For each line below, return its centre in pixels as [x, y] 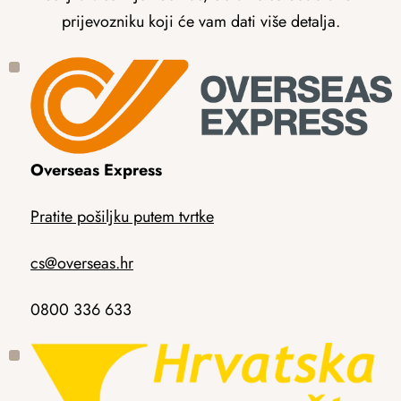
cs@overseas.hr [82, 263]
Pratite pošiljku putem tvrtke [122, 216]
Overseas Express [96, 170]
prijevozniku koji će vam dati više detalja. [200, 22]
